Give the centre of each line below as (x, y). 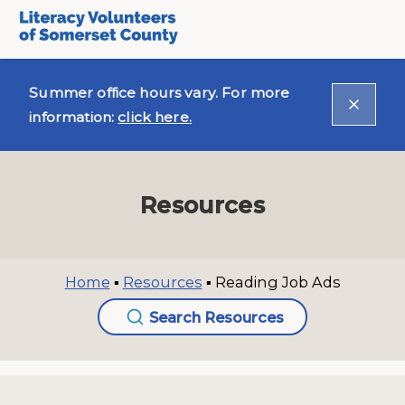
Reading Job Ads (278, 282)
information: (74, 117)
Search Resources (217, 317)
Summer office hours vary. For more (160, 92)
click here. (155, 117)
